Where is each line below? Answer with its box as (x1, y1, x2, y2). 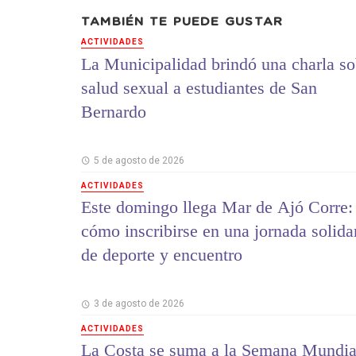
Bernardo (81, 101, 146, 122)
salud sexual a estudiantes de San (81, 77, 317, 98)
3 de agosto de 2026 (93, 298, 184, 310)
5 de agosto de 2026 (93, 154, 184, 166)
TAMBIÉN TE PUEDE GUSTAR (81, 15, 284, 28)
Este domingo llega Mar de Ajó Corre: (81, 197, 353, 218)
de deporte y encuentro (81, 245, 242, 265)
